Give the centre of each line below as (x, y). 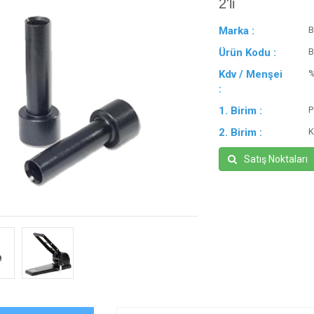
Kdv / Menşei (251, 74)
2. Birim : (241, 132)
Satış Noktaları (276, 159)
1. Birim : (241, 111)
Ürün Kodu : (248, 53)
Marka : (237, 31)
